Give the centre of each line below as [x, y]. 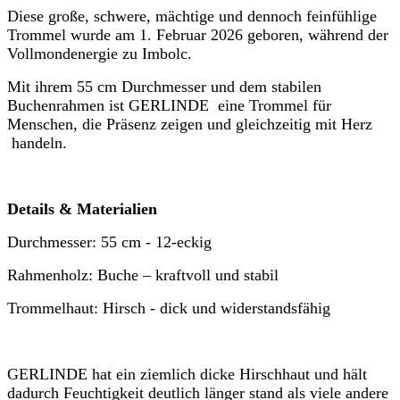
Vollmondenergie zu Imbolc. [100, 53]
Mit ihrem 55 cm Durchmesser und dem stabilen [164, 86]
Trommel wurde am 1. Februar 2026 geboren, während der [198, 34]
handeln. [37, 142]
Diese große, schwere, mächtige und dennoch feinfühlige [192, 16]
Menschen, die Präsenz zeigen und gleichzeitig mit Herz [190, 124]
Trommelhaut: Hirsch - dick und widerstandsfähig [173, 308]
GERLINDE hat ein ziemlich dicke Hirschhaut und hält [187, 374]
